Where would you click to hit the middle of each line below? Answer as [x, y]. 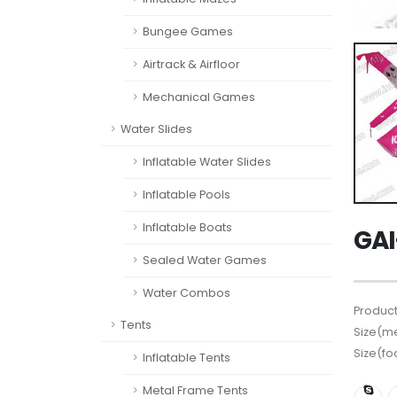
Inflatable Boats [187, 227]
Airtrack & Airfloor [191, 64]
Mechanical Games [199, 97]
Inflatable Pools [187, 195]
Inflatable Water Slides [207, 162]
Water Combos [187, 293]
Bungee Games [188, 31]
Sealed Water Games [205, 260]
